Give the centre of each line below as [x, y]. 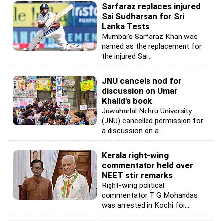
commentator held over [147, 165]
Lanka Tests [126, 26]
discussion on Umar [140, 91]
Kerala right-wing [135, 155]
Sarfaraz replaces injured [151, 6]
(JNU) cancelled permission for [152, 121]
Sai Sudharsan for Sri [143, 16]
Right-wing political [133, 185]
